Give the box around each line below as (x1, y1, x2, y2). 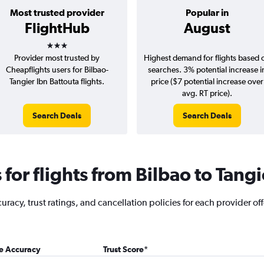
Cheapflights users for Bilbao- (5, 65, 108, 74)
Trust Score (103, 245, 144, 254)
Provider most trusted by (14, 53, 100, 62)
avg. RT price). (182, 88, 232, 98)
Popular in (186, 7, 229, 18)
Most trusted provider (9, 7, 104, 18)
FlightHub (24, 19, 90, 36)
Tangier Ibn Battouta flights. (9, 77, 104, 86)
